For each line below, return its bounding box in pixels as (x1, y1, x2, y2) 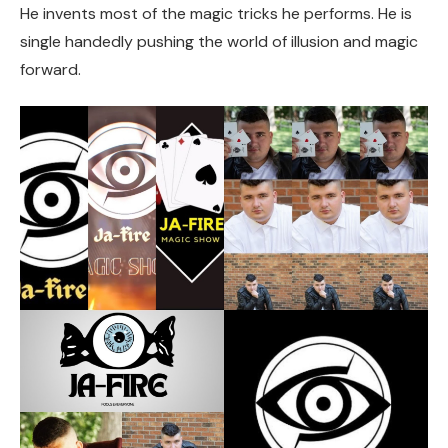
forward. (20, 59, 85, 81)
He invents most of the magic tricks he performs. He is (20, 3, 412, 25)
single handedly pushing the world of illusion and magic (20, 31, 418, 53)
